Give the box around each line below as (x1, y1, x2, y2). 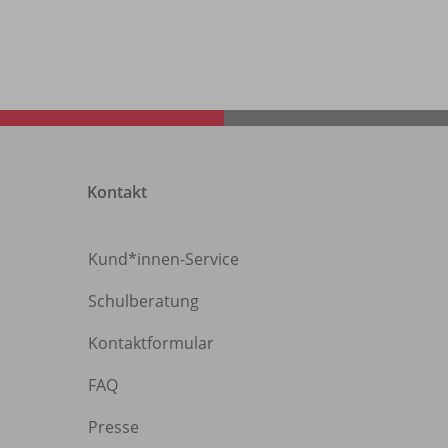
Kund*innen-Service (88, 247, 239, 270)
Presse (88, 415, 139, 438)
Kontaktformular (88, 331, 214, 354)
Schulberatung (88, 289, 199, 312)
